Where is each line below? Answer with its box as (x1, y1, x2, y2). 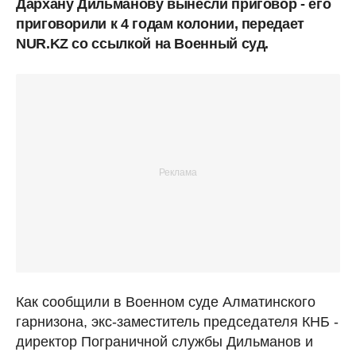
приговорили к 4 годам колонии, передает (16, 15, 304, 32)
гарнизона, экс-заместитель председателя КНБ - (16, 313, 339, 330)
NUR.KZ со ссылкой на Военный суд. (16, 35, 269, 52)
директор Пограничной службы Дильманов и (16, 333, 313, 350)
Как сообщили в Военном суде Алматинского (16, 293, 315, 310)
